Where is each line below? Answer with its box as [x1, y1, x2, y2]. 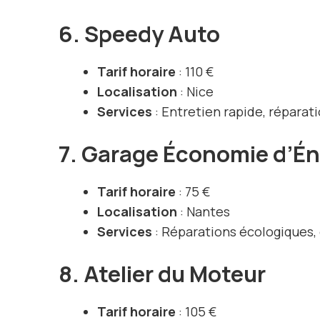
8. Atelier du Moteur [59, 259, 266, 289]
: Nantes [177, 203, 230, 221]
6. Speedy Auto [59, 19, 220, 49]
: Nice [177, 83, 214, 101]
